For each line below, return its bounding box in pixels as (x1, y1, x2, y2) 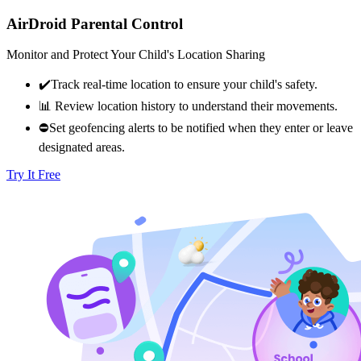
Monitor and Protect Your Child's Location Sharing (6, 48, 265, 62)
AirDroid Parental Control (6, 15, 183, 32)
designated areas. (39, 140, 125, 155)
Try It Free (6, 168, 60, 182)
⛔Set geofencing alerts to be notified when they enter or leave (39, 121, 353, 135)
